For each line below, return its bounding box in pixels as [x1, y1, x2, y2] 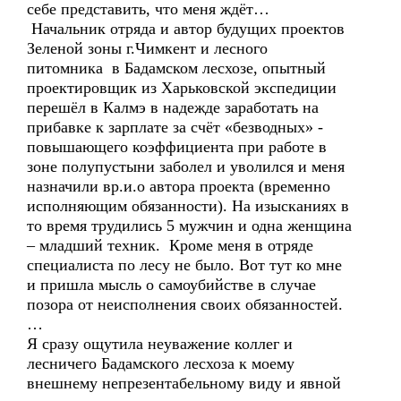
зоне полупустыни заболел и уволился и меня [27, 158, 345, 175]
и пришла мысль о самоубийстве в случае [27, 276, 316, 294]
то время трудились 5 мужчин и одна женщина [27, 217, 352, 235]
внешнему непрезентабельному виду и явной [27, 374, 341, 392]
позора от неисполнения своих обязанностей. [27, 295, 343, 313]
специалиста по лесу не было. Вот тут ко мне [27, 256, 342, 274]
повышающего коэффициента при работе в [27, 138, 327, 156]
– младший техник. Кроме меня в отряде [27, 236, 313, 254]
